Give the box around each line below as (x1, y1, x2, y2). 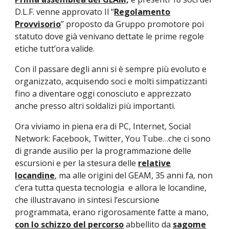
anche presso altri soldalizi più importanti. (15, 100, 176, 112)
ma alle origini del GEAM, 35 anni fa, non (57, 170, 213, 181)
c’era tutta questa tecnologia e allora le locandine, (15, 182, 207, 194)
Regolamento (114, 6, 171, 18)
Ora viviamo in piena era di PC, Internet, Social (15, 121, 191, 132)
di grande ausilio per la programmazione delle (15, 145, 192, 157)
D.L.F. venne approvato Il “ (15, 6, 114, 18)
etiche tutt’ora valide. (15, 43, 95, 55)
